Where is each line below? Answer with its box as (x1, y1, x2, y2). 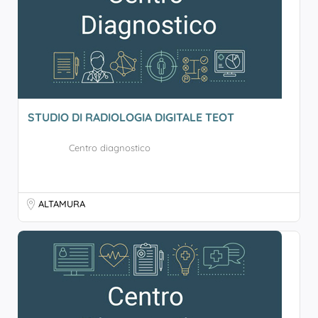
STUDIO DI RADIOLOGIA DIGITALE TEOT (28, 110, 237, 124)
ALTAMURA (38, 198, 85, 209)
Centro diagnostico (69, 142, 150, 153)
